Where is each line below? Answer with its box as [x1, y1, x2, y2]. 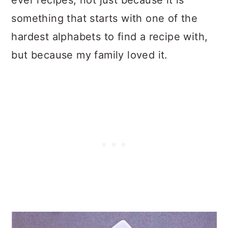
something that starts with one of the [11, 12, 198, 24]
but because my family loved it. [11, 49, 168, 61]
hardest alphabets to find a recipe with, [11, 31, 208, 43]
